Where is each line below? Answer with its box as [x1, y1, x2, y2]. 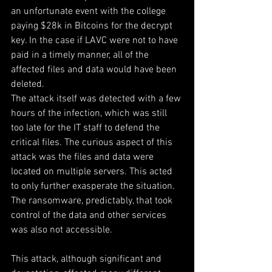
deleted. [11, 78, 44, 90]
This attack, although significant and [11, 253, 164, 265]
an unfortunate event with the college [11, 5, 168, 18]
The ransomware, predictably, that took [11, 195, 175, 207]
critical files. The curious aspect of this [11, 137, 175, 149]
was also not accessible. [11, 224, 112, 236]
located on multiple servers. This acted [11, 166, 175, 178]
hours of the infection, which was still [11, 107, 169, 120]
